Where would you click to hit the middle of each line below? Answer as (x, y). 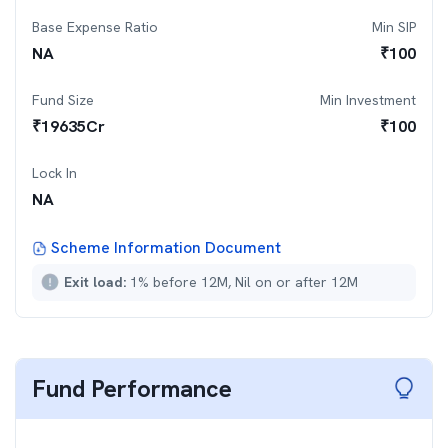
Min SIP (394, 27)
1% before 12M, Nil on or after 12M (244, 282)
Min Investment (368, 100)
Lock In (54, 173)
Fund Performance (132, 388)
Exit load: (97, 282)
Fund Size (63, 100)
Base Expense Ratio (95, 27)
